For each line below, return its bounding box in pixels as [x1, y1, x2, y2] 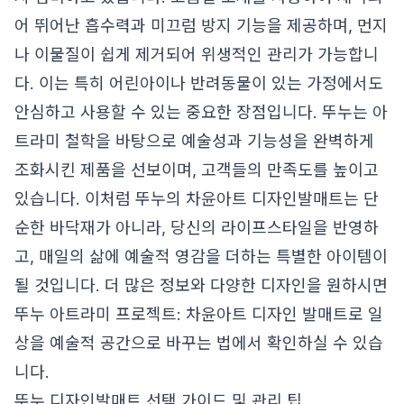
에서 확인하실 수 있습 [232, 334, 383, 353]
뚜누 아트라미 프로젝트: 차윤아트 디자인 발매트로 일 [14, 305, 383, 324]
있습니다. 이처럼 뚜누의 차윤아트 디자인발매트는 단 [14, 189, 379, 208]
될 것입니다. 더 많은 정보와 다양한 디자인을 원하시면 [14, 276, 388, 295]
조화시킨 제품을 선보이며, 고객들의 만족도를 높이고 [14, 161, 379, 179]
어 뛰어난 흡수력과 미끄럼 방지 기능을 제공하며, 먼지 [14, 16, 388, 35]
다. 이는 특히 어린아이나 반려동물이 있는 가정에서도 [14, 74, 383, 93]
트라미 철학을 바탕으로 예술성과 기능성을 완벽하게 [14, 132, 374, 151]
